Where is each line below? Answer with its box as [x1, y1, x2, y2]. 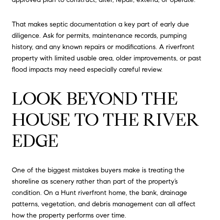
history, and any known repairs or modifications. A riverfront [12, 42, 194, 51]
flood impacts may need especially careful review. [12, 65, 163, 74]
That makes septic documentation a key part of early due [12, 20, 189, 28]
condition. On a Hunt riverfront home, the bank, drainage [12, 188, 187, 197]
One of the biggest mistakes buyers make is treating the [12, 165, 185, 174]
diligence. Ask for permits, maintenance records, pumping [12, 31, 187, 40]
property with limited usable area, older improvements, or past [12, 54, 201, 62]
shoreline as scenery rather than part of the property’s [12, 177, 178, 186]
